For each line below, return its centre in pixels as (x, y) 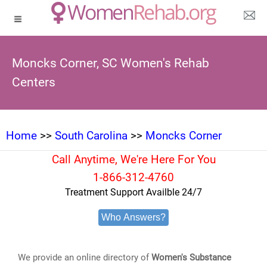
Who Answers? (133, 217)
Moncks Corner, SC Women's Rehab (111, 63)
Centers (34, 82)
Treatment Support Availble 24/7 (133, 192)
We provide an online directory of (85, 257)
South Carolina (91, 136)
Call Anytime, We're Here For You (133, 159)
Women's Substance (192, 257)
